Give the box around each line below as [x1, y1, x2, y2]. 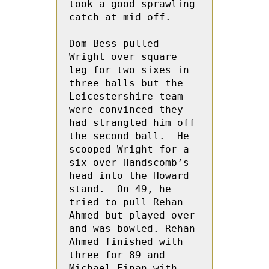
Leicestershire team [69, 91, 183, 102]
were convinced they [69, 104, 183, 115]
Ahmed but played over [69, 210, 195, 221]
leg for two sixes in [69, 64, 189, 76]
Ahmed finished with [69, 236, 183, 247]
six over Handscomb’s [69, 157, 189, 168]
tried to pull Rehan [69, 196, 183, 208]
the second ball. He [69, 130, 189, 142]
